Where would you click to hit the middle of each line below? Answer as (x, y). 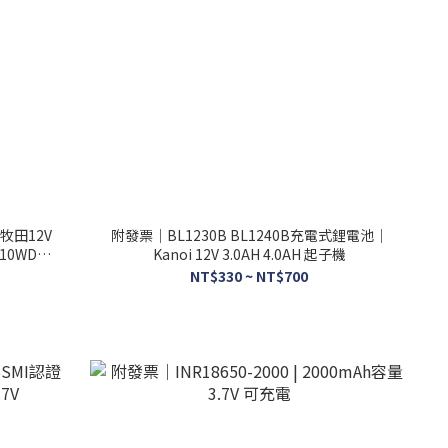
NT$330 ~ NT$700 (249, 275)
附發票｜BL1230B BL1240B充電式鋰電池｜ (249, 234)
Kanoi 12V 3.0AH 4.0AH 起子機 (249, 253)
